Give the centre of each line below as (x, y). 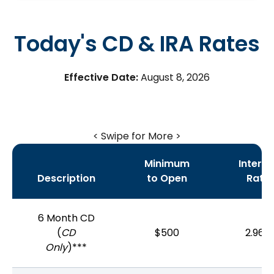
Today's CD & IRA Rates (137, 44)
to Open (167, 178)
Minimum (167, 164)
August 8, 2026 (175, 77)
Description (66, 178)
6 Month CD (66, 218)
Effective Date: (101, 77)
